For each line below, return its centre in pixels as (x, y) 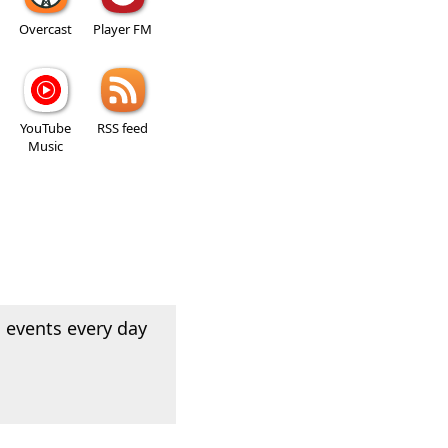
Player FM (122, 29)
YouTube (45, 128)
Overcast (45, 29)
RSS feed (122, 128)
